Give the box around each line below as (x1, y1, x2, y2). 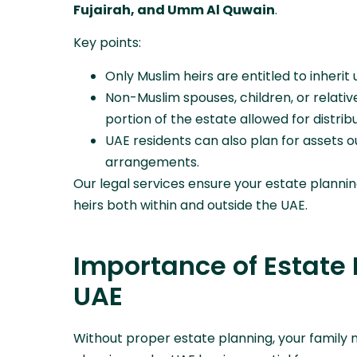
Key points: (73, 33, 141, 53)
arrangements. (105, 152, 199, 171)
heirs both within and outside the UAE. (73, 195, 308, 214)
